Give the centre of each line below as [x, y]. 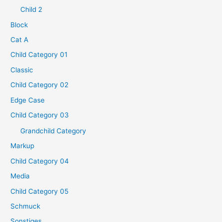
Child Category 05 [40, 191]
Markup [23, 146]
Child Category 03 [40, 115]
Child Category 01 [39, 55]
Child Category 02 [40, 85]
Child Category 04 [40, 161]
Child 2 [31, 10]
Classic [22, 70]
